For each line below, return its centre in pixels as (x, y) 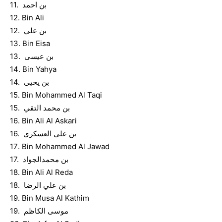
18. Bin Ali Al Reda (41, 172)
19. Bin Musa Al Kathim (50, 198)
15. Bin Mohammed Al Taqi (56, 95)
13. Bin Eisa (30, 43)
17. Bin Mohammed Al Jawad (60, 146)
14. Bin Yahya (33, 69)
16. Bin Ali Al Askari (43, 121)
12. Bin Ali (27, 18)
